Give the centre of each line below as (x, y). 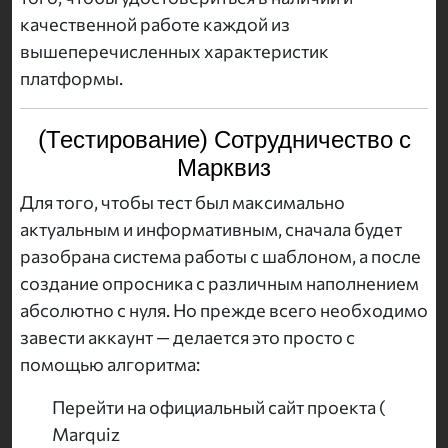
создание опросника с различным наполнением (219, 283)
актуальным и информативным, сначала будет (211, 229)
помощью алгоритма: (110, 364)
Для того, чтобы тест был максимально (182, 202)
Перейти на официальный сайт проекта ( (219, 407)
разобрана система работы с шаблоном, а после (220, 256)
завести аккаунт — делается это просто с (187, 337)
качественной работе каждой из (155, 24)
